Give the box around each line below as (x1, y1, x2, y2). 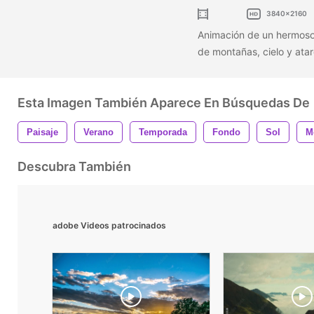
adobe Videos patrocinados (53, 219, 166, 231)
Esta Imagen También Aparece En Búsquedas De (18, 95, 310, 110)
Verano (83, 126, 114, 137)
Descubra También (18, 158, 131, 174)
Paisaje (27, 126, 58, 137)
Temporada (139, 126, 187, 137)
